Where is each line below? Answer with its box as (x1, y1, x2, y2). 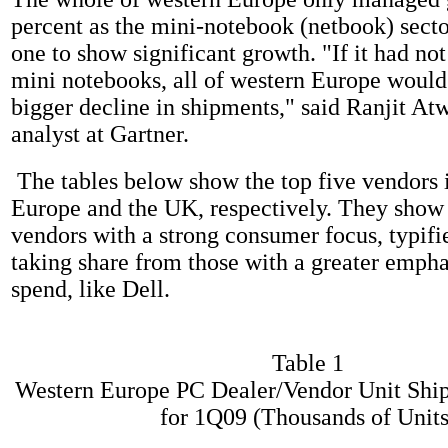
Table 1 (272, 349, 344, 376)
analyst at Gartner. (11, 120, 189, 147)
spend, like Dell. (11, 275, 170, 302)
